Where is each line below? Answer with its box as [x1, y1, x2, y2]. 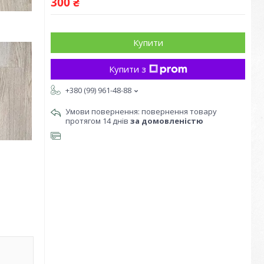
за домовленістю [130, 115, 203, 126]
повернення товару [141, 106, 217, 117]
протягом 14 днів [65, 115, 130, 126]
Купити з [108, 63, 146, 75]
